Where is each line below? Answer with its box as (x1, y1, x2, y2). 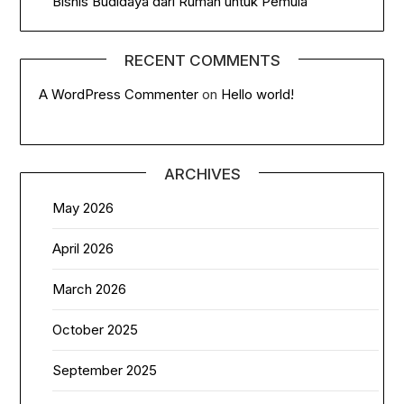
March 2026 (52, 280, 127, 298)
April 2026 (52, 239, 115, 257)
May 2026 (52, 198, 115, 216)
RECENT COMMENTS (124, 51, 280, 70)
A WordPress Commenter (39, 86, 199, 104)
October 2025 (52, 320, 139, 338)
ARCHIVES (163, 164, 241, 183)
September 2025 (52, 361, 158, 379)
